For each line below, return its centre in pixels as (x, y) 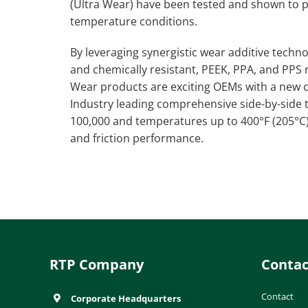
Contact (277, 296)
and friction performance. (137, 138)
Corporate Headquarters (126, 298)
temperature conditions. (134, 21)
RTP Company (97, 264)
